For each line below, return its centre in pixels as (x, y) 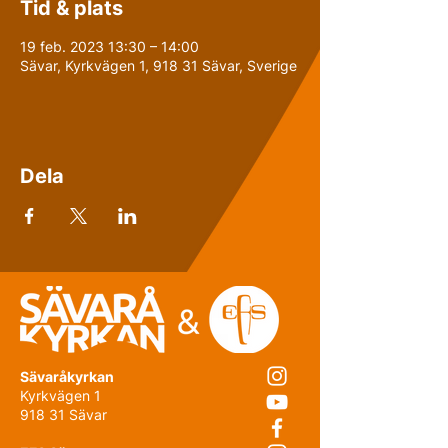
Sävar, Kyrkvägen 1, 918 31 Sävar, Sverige (158, 65)
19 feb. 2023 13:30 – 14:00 (109, 46)
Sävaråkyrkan (67, 376)
